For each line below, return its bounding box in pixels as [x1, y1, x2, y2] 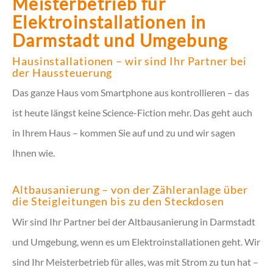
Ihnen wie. [12, 147, 55, 159]
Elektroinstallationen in [12, 12, 207, 32]
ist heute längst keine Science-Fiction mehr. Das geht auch [12, 107, 252, 119]
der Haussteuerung [12, 66, 113, 79]
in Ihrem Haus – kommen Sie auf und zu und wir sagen [12, 127, 235, 139]
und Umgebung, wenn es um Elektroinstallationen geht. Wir [12, 235, 260, 247]
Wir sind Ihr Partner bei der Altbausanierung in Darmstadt [12, 215, 255, 227]
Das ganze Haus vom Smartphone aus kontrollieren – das [12, 87, 249, 99]
